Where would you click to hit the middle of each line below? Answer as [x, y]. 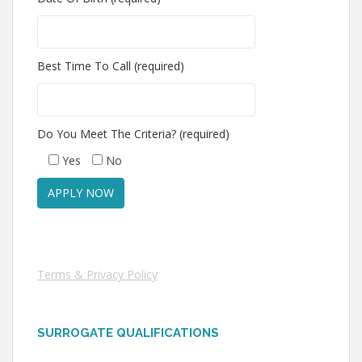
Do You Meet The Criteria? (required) [133, 133]
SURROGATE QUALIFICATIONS [128, 333]
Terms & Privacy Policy [97, 274]
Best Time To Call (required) [111, 65]
